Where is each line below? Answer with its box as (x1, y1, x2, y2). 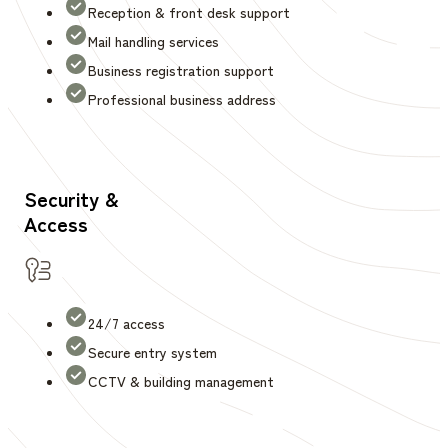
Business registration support (88, 60, 274, 81)
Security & (24, 184, 119, 214)
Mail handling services (88, 31, 219, 52)
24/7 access (88, 313, 165, 334)
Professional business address (88, 89, 276, 110)
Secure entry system (88, 342, 217, 363)
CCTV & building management (88, 371, 274, 392)
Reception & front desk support (88, 2, 290, 23)
